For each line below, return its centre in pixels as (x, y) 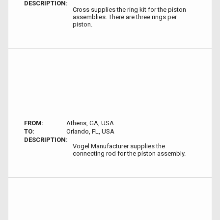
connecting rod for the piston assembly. (129, 153)
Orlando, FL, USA (90, 131)
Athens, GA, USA (90, 123)
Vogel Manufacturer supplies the (119, 146)
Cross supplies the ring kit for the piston (129, 10)
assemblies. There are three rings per (125, 17)
